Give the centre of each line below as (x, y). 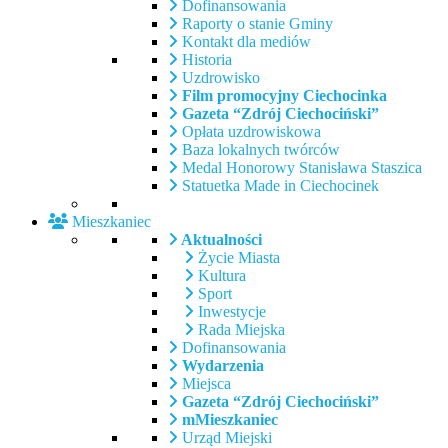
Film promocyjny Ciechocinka (282, 95)
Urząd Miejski (225, 437)
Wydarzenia (221, 365)
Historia (205, 59)
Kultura (220, 275)
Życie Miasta (237, 257)
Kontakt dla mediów (244, 41)
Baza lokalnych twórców (259, 149)
